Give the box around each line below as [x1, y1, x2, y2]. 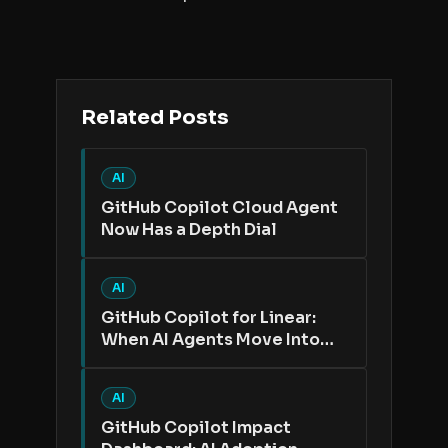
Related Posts [81, 105, 229, 130]
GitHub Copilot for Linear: [101, 307, 316, 328]
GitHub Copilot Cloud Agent [101, 197, 338, 218]
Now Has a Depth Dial [101, 219, 277, 240]
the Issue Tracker [101, 351, 244, 372]
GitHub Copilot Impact [101, 417, 291, 438]
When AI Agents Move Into [101, 329, 320, 350]
